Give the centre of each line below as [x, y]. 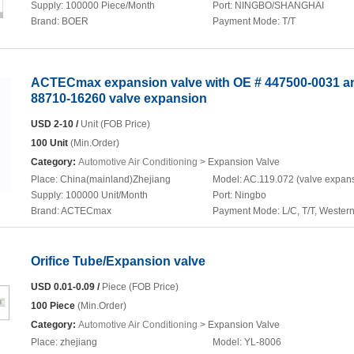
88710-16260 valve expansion [119, 98]
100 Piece [53, 306]
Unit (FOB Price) [114, 124]
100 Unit [49, 143]
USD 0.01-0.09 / [65, 287]
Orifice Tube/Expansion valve [118, 261]
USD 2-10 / [55, 124]
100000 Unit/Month [107, 195]
